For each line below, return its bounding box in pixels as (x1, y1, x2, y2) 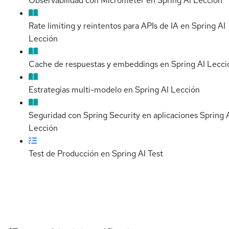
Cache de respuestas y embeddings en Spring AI (29, 59, 205, 70)
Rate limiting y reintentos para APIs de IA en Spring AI (29, 20, 225, 32)
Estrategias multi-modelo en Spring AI (29, 84, 169, 96)
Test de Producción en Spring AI (29, 148, 146, 159)
